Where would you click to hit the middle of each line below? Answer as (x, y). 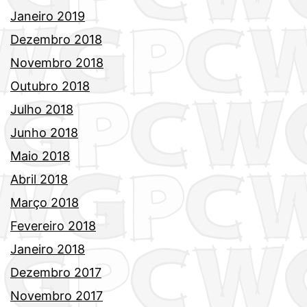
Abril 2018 (39, 180)
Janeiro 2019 (48, 16)
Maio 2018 (40, 156)
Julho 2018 (42, 110)
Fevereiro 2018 (53, 226)
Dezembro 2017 (56, 273)
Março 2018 (45, 203)
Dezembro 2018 (56, 40)
